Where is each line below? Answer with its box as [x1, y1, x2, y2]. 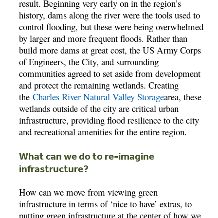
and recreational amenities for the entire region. [19, 125, 187, 138]
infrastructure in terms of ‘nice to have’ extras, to [19, 197, 192, 210]
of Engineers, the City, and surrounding [19, 55, 159, 68]
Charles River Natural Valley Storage [33, 90, 164, 103]
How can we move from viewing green [19, 185, 158, 198]
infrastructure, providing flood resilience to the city [19, 113, 200, 126]
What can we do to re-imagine [19, 149, 155, 162]
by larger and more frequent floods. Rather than [19, 32, 188, 44]
